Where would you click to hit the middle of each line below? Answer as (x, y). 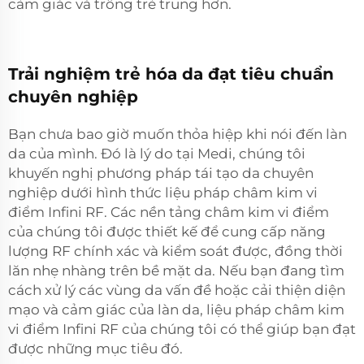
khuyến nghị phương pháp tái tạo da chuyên (161, 173)
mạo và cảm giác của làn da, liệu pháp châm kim (176, 309)
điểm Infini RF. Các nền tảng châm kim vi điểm (169, 212)
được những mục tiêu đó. (95, 348)
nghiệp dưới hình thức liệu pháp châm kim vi (163, 192)
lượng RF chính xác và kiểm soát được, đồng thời (175, 251)
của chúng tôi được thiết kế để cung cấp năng (167, 231)
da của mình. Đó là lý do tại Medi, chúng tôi (157, 153)
